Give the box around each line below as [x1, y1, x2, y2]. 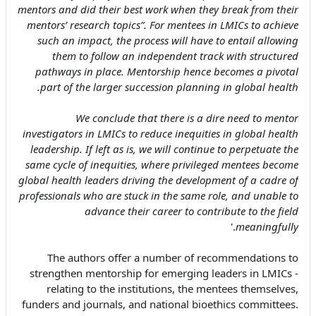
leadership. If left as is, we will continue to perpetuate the [30, 142, 298, 157]
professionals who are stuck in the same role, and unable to [19, 188, 298, 203]
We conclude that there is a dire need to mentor [75, 111, 298, 126]
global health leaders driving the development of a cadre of [18, 173, 298, 188]
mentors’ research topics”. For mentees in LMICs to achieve [27, 18, 298, 32]
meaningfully [236, 219, 298, 234]
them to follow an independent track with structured [52, 49, 298, 63]
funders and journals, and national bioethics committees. [22, 297, 298, 312]
